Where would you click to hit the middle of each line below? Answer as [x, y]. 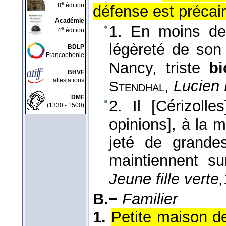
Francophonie [65, 55]
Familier [150, 199]
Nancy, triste [159, 68]
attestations [69, 80]
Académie [70, 21]
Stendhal [137, 87]
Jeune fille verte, [166, 179]
